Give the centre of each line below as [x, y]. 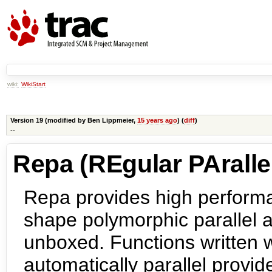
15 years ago [157, 121]
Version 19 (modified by [49, 121]
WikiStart [33, 84]
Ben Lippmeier [110, 121]
